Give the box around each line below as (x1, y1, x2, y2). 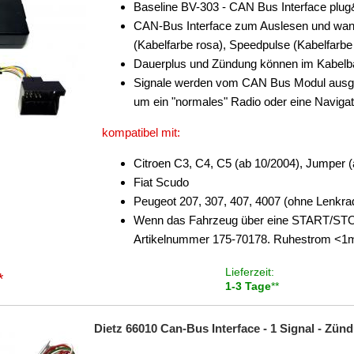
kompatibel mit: (102, 126, 180, 139)
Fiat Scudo (134, 175, 189, 189)
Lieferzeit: (224, 265, 274, 278)
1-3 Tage (224, 280, 271, 292)
